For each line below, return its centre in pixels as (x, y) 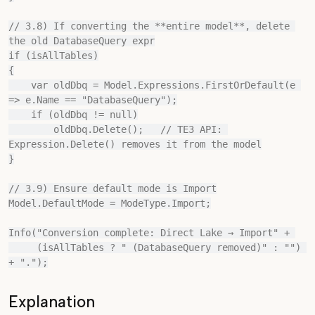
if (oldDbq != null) (20, 115)
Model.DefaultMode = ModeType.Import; (110, 203)
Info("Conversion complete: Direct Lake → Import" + (152, 233)
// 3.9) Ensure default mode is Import (112, 188)
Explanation (52, 302)
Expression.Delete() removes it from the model (135, 144)
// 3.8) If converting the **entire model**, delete (149, 26)
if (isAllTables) (53, 56)
